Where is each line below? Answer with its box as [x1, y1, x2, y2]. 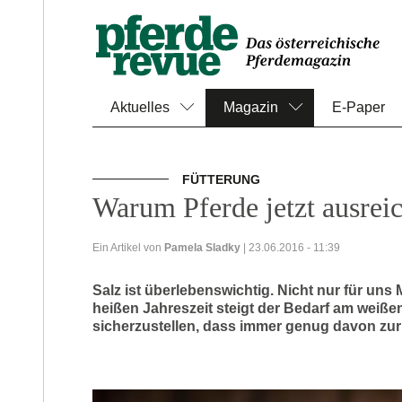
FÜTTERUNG [182, 172, 264, 187]
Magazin [223, 100, 278, 115]
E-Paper [332, 100, 385, 115]
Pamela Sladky [164, 241, 240, 254]
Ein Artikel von [92, 241, 164, 254]
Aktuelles [110, 100, 170, 115]
